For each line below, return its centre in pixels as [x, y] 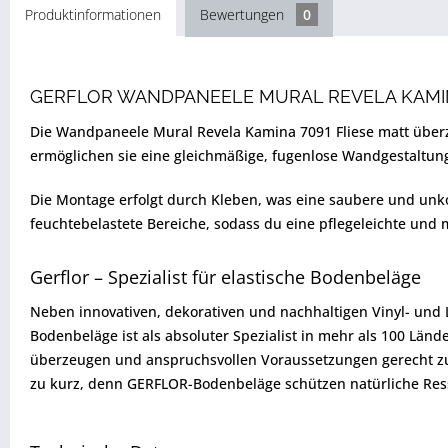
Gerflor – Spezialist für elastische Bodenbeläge [225, 277]
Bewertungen [244, 15]
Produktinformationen [93, 15]
